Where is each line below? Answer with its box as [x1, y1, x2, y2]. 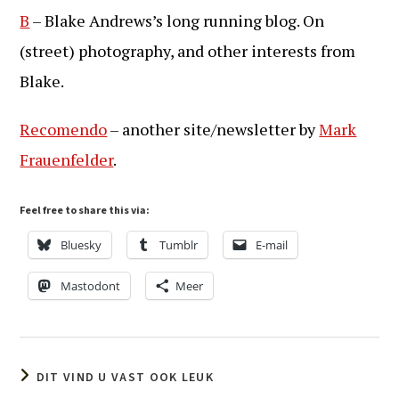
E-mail [256, 237, 289, 253]
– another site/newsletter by [107, 118, 320, 140]
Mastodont [61, 278, 121, 294]
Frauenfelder [20, 149, 114, 170]
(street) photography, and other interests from [20, 40, 356, 61]
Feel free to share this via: [20, 203, 151, 218]
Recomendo [20, 118, 108, 140]
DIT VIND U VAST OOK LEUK [36, 369, 214, 387]
